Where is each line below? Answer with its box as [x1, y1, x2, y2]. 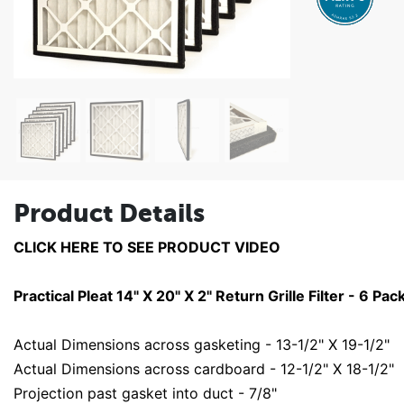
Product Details [14, 197, 205, 227]
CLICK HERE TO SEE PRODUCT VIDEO [14, 237, 280, 256]
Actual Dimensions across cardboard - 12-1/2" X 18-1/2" [14, 359, 394, 378]
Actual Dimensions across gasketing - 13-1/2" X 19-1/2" [14, 335, 390, 353]
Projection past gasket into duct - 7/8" [14, 383, 277, 402]
